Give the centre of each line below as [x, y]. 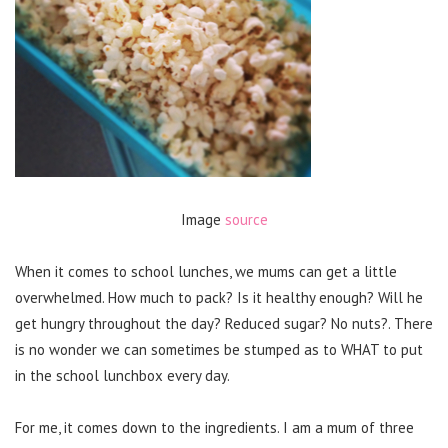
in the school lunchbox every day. [122, 375]
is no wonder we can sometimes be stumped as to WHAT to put [219, 349]
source [246, 219]
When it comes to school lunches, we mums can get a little [206, 271]
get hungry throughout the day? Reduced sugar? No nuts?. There [224, 323]
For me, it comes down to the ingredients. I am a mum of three [214, 427]
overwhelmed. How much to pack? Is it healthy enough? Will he [219, 297]
